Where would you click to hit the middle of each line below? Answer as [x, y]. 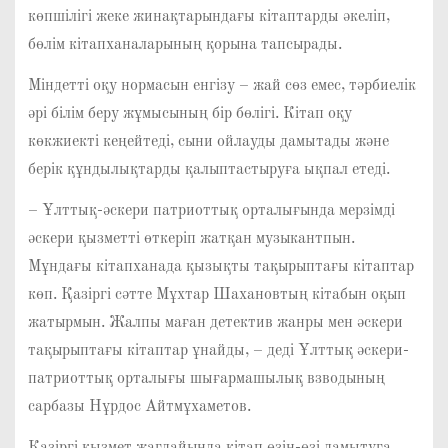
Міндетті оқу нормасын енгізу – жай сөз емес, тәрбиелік [221, 86]
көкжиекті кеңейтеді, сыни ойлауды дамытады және [208, 142]
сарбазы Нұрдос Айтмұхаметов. [139, 406]
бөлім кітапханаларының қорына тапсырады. [184, 45]
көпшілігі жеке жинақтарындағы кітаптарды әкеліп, [208, 17]
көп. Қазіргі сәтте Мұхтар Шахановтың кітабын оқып [216, 294]
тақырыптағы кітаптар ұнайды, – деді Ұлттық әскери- [218, 350]
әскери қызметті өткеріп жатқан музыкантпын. [191, 238]
